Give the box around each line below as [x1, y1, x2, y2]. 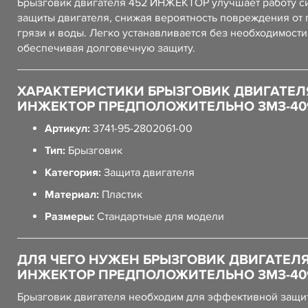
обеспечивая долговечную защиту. [17, 41, 195, 55]
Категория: [45, 166, 101, 179]
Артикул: [45, 122, 90, 135]
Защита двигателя [101, 166, 195, 179]
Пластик [99, 188, 142, 201]
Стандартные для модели [94, 210, 224, 223]
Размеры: [45, 210, 94, 223]
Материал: [45, 188, 99, 201]
